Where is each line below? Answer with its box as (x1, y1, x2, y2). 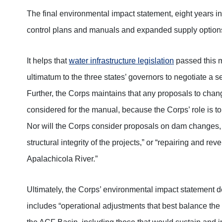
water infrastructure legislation (69, 56, 174, 65)
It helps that (27, 56, 69, 65)
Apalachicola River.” (27, 154, 98, 163)
